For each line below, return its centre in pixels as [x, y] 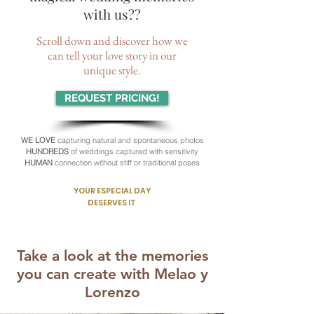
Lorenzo [112, 292]
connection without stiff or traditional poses [127, 163]
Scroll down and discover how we [112, 41]
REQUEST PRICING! [112, 98]
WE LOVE [39, 140]
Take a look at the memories [112, 255]
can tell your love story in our [112, 55]
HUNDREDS [48, 151]
